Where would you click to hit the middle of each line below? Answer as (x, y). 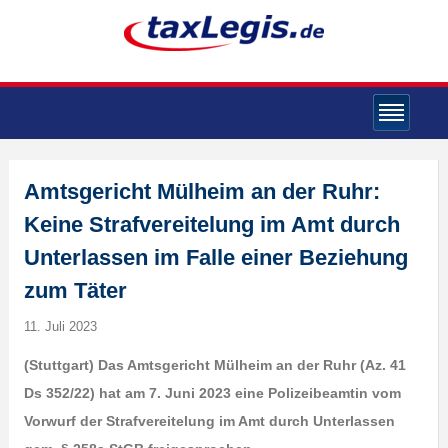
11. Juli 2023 (60, 326)
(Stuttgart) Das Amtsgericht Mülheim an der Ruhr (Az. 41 (214, 365)
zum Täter (75, 290)
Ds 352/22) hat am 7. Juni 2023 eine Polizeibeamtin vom (212, 393)
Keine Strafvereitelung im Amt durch (211, 224)
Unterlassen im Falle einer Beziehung (215, 257)
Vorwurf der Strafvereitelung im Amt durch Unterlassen (209, 421)
